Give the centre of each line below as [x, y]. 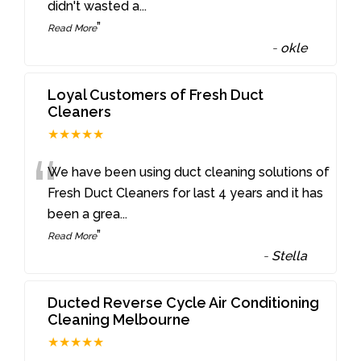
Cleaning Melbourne [119, 319]
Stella [290, 255]
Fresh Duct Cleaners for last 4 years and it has [186, 193]
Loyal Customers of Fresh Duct [156, 94]
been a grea [84, 214]
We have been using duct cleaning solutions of [189, 172]
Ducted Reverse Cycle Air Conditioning [184, 302]
